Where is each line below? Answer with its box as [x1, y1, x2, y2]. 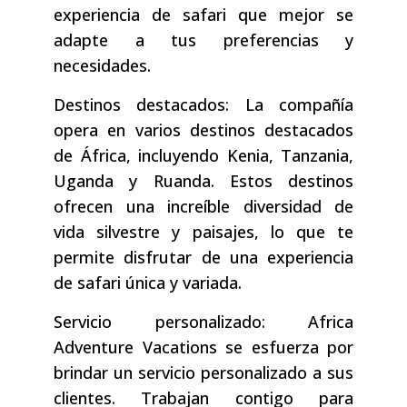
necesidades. [54, 55, 151, 77]
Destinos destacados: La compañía [54, 94, 353, 116]
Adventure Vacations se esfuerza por [54, 336, 353, 359]
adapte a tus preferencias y [54, 29, 353, 52]
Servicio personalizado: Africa [54, 311, 353, 333]
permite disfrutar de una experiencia [54, 246, 353, 269]
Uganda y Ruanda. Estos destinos [54, 170, 353, 193]
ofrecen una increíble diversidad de [54, 195, 353, 218]
